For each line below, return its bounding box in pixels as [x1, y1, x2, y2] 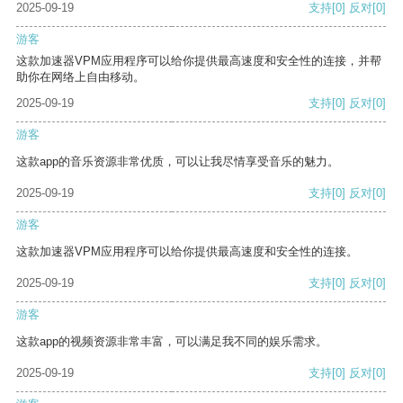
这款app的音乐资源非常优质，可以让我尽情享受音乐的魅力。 [16, 155, 339, 169]
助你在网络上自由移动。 [16, 70, 145, 85]
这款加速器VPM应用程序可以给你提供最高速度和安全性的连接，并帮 [16, 54, 381, 68]
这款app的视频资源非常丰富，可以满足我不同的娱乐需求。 [16, 335, 327, 349]
